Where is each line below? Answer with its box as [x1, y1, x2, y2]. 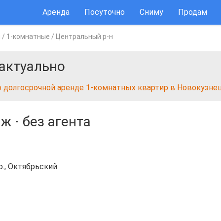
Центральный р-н [56, 33, 113, 40]
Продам [178, 7, 207, 17]
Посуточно [84, 7, 125, 17]
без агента [23, 113, 91, 130]
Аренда [42, 7, 70, 17]
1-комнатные [6, 33, 50, 40]
